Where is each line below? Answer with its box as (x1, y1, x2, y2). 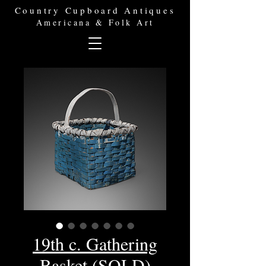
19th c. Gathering (33, 232, 157, 255)
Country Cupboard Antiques (14, 4, 176, 16)
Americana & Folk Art (36, 17, 154, 28)
